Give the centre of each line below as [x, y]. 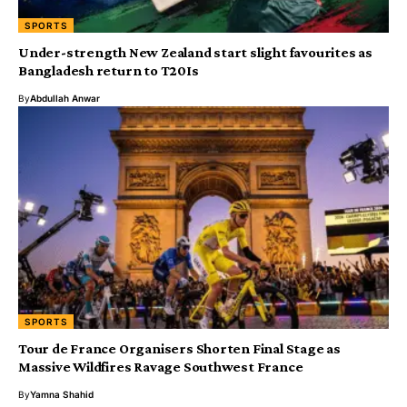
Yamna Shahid [62, 395]
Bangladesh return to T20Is [109, 71]
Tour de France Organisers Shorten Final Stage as [179, 349]
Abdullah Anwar [65, 99]
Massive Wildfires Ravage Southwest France [161, 367]
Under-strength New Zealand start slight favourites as [195, 53]
